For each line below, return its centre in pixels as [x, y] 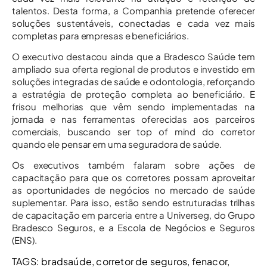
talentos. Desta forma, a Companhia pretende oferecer [133, 10]
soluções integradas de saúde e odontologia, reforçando [133, 82]
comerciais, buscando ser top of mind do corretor [133, 132]
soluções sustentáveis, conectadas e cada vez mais [133, 23]
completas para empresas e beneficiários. [100, 35]
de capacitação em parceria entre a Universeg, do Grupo [133, 215]
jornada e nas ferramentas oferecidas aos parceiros [133, 119]
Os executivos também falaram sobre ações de [133, 165]
